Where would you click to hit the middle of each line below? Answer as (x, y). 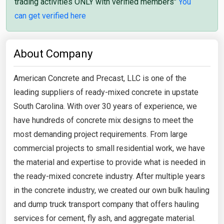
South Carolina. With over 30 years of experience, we (105, 106)
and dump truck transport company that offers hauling (106, 204)
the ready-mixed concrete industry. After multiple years (109, 176)
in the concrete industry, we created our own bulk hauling (111, 190)
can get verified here (50, 15)
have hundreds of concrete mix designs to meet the (103, 120)
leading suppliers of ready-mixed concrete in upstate (106, 92)
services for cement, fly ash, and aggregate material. (104, 218)
